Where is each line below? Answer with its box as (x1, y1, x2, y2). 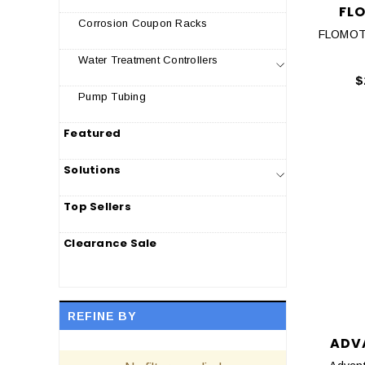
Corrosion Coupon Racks (78, 17, 208, 29)
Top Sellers (64, 199, 131, 214)
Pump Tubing (78, 90, 146, 103)
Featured (64, 125, 121, 141)
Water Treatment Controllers (78, 54, 218, 66)
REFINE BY (68, 310, 137, 323)
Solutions (64, 162, 121, 178)
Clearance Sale (64, 235, 157, 251)
